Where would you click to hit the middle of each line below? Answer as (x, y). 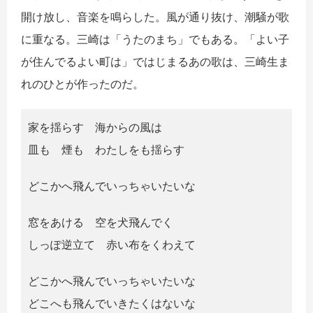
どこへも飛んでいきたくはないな (112, 304)
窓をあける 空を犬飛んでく (101, 223)
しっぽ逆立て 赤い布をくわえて (112, 245)
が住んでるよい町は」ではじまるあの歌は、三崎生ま (155, 62)
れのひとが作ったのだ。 (82, 84)
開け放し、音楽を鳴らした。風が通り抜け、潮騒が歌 (155, 17)
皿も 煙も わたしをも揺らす (106, 150)
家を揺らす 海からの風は (95, 128)
